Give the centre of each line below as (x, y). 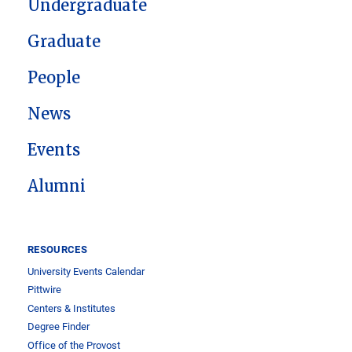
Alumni (57, 186)
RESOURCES (57, 249)
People (54, 78)
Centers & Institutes (71, 308)
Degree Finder (59, 326)
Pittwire (44, 290)
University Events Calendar (86, 271)
